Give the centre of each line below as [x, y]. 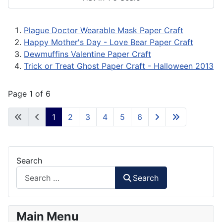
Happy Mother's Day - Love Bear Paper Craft [109, 42]
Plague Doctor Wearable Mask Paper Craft [104, 30]
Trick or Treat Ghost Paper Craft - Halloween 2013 [119, 66]
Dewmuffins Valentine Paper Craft [87, 54]
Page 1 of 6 [29, 93]
